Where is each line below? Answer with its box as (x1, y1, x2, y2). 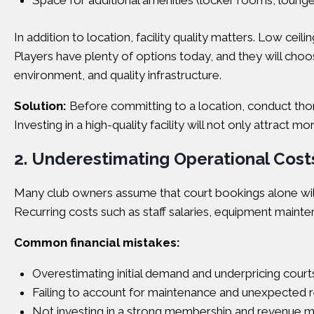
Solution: (14, 98, 67, 113)
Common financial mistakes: (14, 235, 180, 250)
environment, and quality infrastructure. (14, 67, 221, 82)
